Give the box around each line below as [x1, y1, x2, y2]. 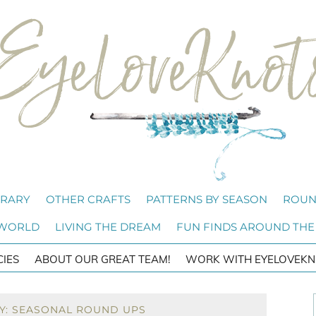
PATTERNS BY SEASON [146, 193, 267, 206]
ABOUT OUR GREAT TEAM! [35, 253, 170, 266]
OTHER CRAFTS [46, 193, 130, 206]
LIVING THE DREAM [54, 220, 161, 233]
